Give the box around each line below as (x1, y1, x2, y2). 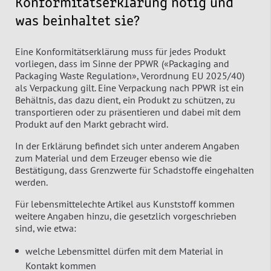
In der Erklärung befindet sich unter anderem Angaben (15, 139, 240, 152)
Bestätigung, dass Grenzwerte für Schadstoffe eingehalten (15, 163, 254, 176)
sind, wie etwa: (15, 221, 76, 234)
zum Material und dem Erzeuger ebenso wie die (15, 151, 212, 164)
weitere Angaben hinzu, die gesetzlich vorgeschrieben (15, 209, 237, 222)
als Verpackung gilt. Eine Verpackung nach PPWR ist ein (15, 81, 244, 94)
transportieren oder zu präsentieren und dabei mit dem (15, 105, 241, 118)
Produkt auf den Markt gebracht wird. (15, 117, 168, 130)
